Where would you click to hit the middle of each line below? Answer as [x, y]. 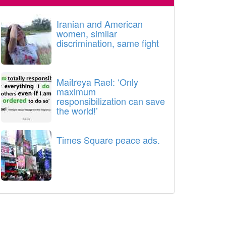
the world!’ [77, 110]
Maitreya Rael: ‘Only [97, 82]
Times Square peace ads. [108, 140]
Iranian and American [100, 24]
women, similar [87, 33]
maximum [76, 91]
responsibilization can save [111, 101]
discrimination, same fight [108, 43]
